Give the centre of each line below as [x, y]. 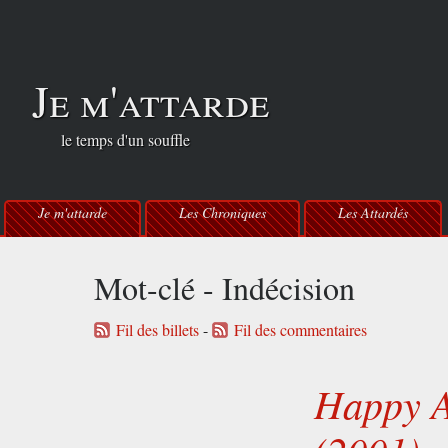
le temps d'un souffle [111, 140]
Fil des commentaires [301, 329]
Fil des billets [158, 329]
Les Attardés [373, 212]
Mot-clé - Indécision [225, 287]
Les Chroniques [222, 212]
